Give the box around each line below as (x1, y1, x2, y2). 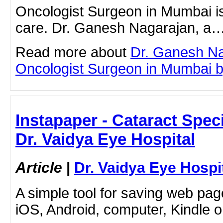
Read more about (15, 44, 130, 60)
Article (15, 158, 62, 176)
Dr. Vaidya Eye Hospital (15, 129, 195, 148)
